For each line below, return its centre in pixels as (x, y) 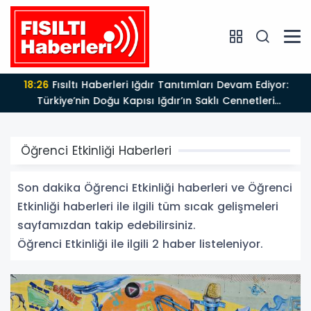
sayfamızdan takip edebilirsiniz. (107, 225)
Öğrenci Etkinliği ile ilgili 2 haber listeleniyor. (140, 244)
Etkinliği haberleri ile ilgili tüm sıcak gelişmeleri (148, 206)
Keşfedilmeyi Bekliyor (155, 116)
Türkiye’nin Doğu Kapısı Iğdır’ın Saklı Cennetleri (155, 100)
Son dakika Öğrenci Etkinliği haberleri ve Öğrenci (155, 187)
